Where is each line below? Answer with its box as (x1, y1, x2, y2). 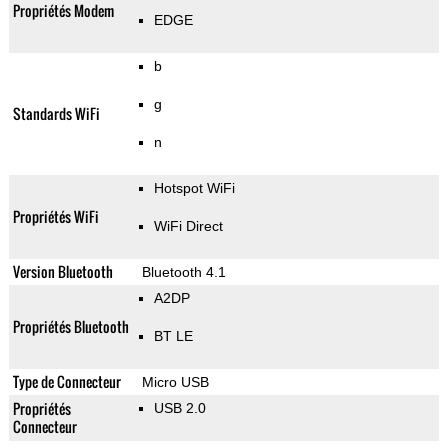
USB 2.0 (153, 400, 206, 417)
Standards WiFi (12, 103, 100, 125)
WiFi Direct (153, 218, 223, 235)
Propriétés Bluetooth (12, 316, 129, 338)
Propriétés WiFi (12, 206, 99, 228)
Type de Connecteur (12, 371, 121, 393)
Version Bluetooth (12, 261, 113, 283)
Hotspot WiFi (153, 180, 235, 197)
